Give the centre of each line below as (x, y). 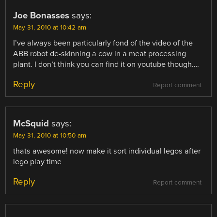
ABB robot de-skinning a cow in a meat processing (100, 54)
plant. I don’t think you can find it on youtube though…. (106, 65)
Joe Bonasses (41, 16)
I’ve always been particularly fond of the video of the (103, 43)
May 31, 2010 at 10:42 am (50, 28)
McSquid (31, 124)
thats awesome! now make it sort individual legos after (107, 151)
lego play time (38, 162)
